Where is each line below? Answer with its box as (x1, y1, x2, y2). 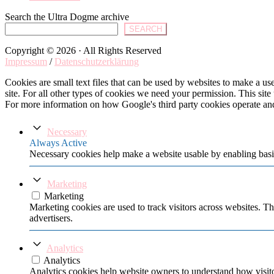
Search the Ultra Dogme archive (5, 11, 129, 22)
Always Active (29, 137, 87, 148)
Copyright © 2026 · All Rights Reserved (5, 45, 161, 56)
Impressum (5, 56, 47, 67)
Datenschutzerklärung (54, 56, 139, 67)
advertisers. (29, 212, 73, 223)
